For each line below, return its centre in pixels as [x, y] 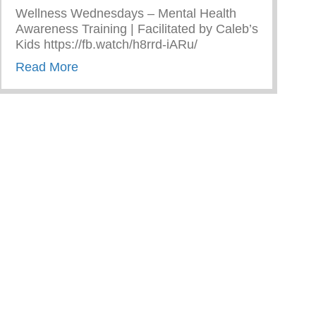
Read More [47, 67]
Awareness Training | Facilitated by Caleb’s [137, 29]
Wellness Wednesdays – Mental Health [126, 13]
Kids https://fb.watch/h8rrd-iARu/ [107, 44]
